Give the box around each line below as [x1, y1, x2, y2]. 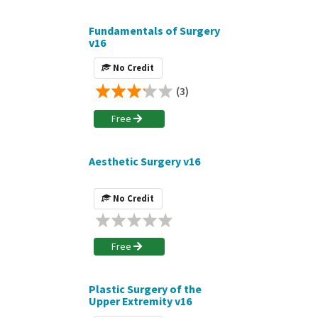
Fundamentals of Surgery [88, 23, 220, 38]
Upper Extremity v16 [88, 293, 192, 308]
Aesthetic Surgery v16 [88, 153, 200, 168]
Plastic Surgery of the [88, 281, 202, 296]
